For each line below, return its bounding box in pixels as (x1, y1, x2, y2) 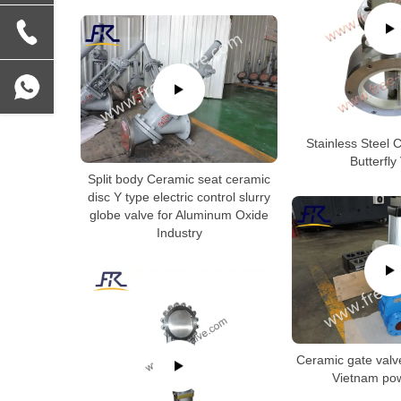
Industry (156, 225, 202, 240)
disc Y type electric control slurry (88, 189, 270, 204)
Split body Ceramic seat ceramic (88, 171, 270, 186)
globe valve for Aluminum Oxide (90, 207, 269, 222)
